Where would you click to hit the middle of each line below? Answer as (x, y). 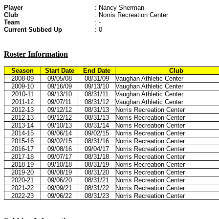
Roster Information (36, 54)
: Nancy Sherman (120, 8)
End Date (97, 71)
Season (22, 71)
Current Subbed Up (33, 30)
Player (13, 8)
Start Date (59, 71)
